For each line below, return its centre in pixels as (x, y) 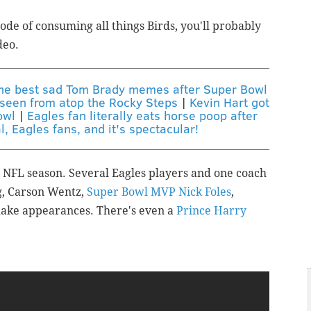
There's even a (135, 211)
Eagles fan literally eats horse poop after (142, 116)
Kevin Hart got (229, 102)
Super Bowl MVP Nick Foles (159, 192)
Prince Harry (211, 211)
